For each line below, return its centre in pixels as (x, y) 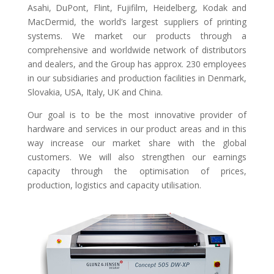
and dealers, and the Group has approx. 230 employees (137, 64)
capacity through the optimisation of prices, (137, 171)
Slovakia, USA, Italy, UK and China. (95, 92)
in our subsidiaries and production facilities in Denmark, (137, 78)
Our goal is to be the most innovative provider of (137, 115)
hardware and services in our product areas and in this (137, 129)
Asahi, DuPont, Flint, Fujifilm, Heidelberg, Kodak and (137, 8)
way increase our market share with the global (137, 143)
